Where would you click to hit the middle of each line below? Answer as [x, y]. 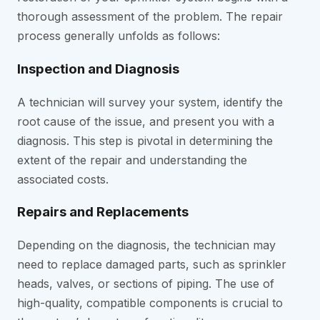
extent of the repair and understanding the [132, 160]
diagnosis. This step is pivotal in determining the [145, 140]
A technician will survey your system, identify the [150, 102]
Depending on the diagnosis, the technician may [146, 245]
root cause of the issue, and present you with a [146, 121]
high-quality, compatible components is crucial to [150, 302]
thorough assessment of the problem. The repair [150, 17]
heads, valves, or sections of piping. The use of [146, 283]
